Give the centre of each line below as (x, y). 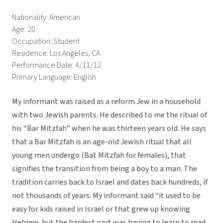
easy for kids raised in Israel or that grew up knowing (101, 209)
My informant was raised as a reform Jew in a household (106, 102)
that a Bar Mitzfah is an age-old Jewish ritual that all (102, 142)
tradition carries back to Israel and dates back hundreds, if (110, 182)
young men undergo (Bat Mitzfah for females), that (99, 156)
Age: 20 (24, 30)
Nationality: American (46, 18)
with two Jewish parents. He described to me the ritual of (110, 115)
